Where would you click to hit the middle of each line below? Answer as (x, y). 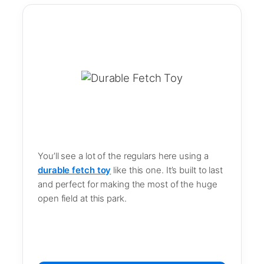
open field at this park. (82, 198)
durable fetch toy (75, 170)
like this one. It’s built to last (167, 170)
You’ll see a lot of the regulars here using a (123, 156)
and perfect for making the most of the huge (128, 184)
